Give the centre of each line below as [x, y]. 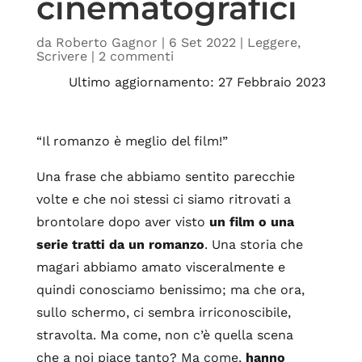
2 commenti [136, 56]
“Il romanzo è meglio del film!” [132, 141]
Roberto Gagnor [106, 42]
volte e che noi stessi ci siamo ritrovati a [163, 199]
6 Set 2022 [202, 42]
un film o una [251, 222]
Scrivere [61, 56]
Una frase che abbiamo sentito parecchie [165, 177]
